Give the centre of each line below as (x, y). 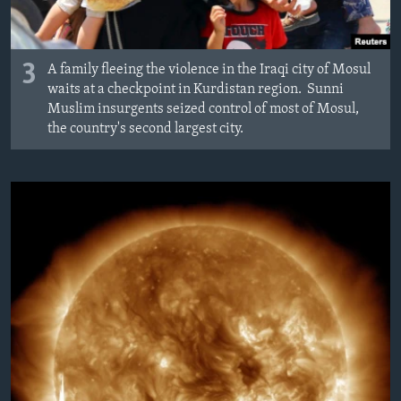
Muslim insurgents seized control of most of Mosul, (203, 110)
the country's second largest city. (145, 129)
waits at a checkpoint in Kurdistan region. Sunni (196, 90)
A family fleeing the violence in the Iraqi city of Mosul (209, 70)
